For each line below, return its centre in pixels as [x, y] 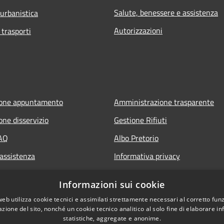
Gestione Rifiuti [140, 120]
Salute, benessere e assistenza [166, 12]
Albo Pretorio [136, 138]
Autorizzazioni [138, 30]
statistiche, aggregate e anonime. [112, 218]
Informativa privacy [147, 156]
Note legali [132, 174]
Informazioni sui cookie [112, 184]
